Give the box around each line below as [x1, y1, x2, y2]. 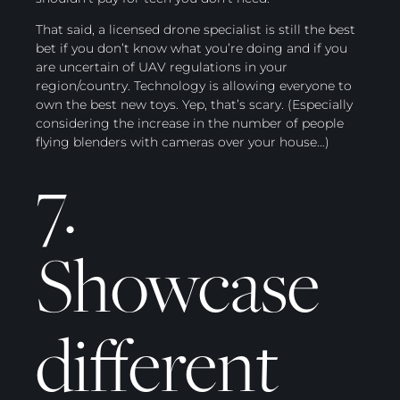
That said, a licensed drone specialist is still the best [36, 21, 355, 38]
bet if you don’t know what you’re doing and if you [36, 40, 347, 57]
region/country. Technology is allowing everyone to [36, 78, 352, 95]
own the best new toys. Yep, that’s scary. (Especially [36, 96, 353, 113]
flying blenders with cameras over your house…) [36, 134, 329, 151]
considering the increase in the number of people [36, 115, 344, 132]
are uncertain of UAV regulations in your [36, 59, 287, 76]
